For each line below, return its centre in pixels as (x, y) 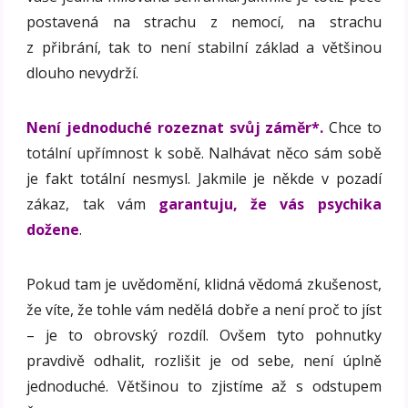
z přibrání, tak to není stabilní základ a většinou (204, 47)
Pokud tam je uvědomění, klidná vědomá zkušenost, (204, 284)
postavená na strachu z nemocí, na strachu (204, 21)
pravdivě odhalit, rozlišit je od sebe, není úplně (204, 360)
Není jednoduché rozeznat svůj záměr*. (175, 127)
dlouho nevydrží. (83, 72)
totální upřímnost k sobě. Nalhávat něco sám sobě (204, 153)
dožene (53, 229)
